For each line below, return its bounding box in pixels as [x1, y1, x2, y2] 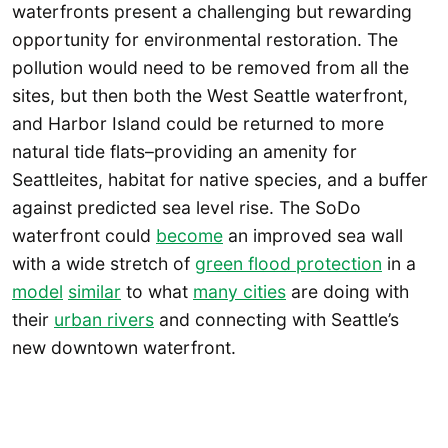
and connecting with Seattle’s [154, 309, 399, 331]
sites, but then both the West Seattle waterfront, [12, 85, 408, 107]
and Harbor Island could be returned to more [12, 113, 384, 135]
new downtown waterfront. [12, 337, 236, 359]
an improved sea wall [223, 225, 403, 247]
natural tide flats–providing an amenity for [12, 141, 357, 163]
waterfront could [12, 225, 156, 247]
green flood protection [195, 253, 382, 275]
